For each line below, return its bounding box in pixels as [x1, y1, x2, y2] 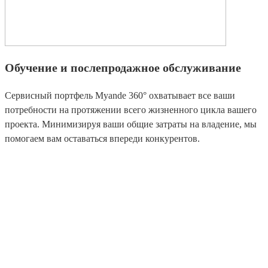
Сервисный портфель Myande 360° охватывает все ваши [5, 90, 235, 101]
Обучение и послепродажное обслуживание [5, 61, 241, 75]
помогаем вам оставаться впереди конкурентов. [5, 133, 200, 144]
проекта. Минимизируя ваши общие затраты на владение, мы [5, 119, 257, 130]
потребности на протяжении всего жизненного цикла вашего [5, 105, 257, 115]
